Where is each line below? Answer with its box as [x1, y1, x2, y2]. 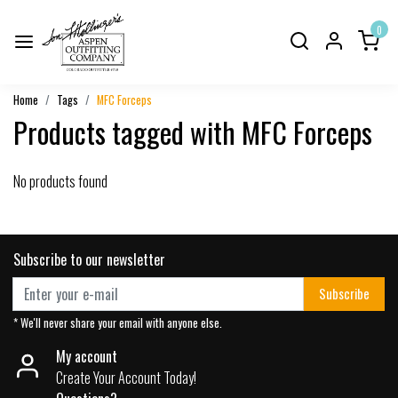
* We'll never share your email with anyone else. [13, 314, 222, 331]
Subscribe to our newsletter [13, 248, 165, 270]
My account [56, 345, 117, 367]
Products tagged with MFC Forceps [13, 110, 372, 153]
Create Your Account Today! [56, 366, 196, 388]
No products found [13, 170, 107, 192]
